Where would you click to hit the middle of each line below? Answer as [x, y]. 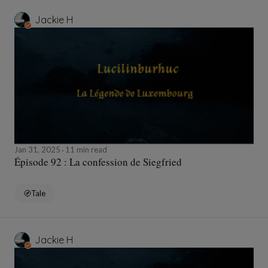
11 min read [85, 150]
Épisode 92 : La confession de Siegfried [98, 162]
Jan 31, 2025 [38, 150]
